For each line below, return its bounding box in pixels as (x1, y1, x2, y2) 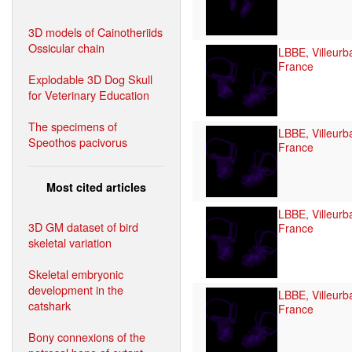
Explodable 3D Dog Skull (28, 70, 152, 87)
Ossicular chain (28, 38, 104, 56)
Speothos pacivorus (28, 133, 127, 150)
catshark (28, 296, 71, 313)
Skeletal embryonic (28, 265, 123, 282)
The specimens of (28, 117, 117, 134)
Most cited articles (46, 178, 146, 195)
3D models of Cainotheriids (28, 23, 163, 40)
